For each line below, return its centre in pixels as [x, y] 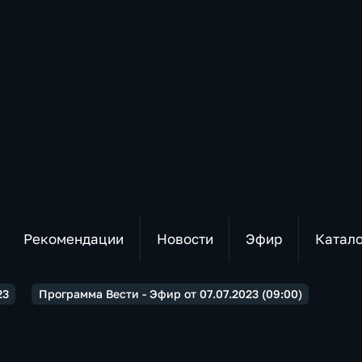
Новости [185, 239]
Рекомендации [73, 239]
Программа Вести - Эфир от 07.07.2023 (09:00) [170, 294]
